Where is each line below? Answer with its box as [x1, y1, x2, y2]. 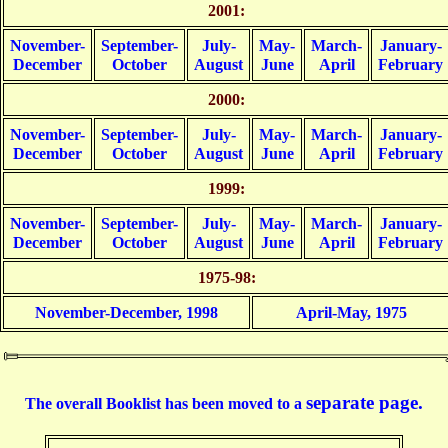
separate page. [306, 392, 423, 414]
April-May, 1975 [295, 304, 407, 322]
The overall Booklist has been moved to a [25, 395, 306, 413]
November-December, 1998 [35, 304, 218, 322]
